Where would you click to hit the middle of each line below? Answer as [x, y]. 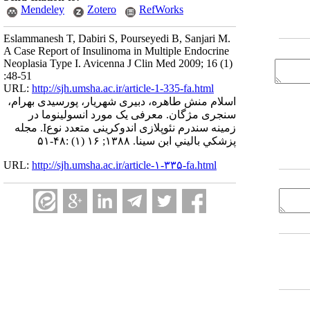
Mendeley [43, 9]
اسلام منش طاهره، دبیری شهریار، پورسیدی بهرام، [122, 101]
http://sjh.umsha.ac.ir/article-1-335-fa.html [123, 88]
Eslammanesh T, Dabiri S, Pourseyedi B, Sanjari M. [117, 38]
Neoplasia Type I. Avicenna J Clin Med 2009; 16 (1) [118, 63]
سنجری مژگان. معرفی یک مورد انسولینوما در [132, 115]
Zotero [102, 9]
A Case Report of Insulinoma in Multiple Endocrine [116, 51]
